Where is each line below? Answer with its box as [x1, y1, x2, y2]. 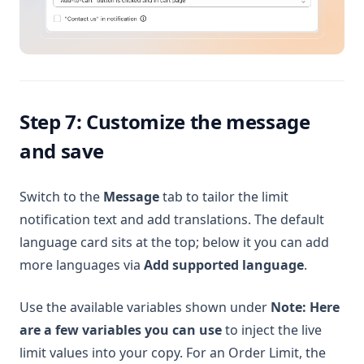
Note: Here [271, 298, 340, 317]
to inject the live [222, 321, 322, 340]
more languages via [19, 256, 144, 275]
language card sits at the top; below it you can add [19, 233, 329, 252]
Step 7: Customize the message [19, 108, 310, 136]
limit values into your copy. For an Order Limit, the [19, 344, 326, 362]
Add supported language [144, 256, 304, 275]
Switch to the [19, 188, 103, 206]
